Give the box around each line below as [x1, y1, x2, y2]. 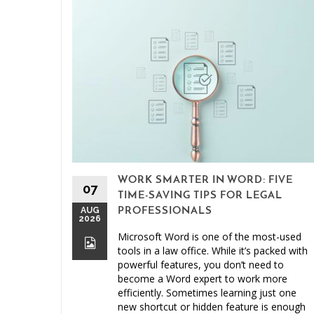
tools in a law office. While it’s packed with [118, 243, 308, 257]
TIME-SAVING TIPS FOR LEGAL [118, 190, 282, 201]
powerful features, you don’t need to [118, 257, 284, 271]
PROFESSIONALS [118, 205, 212, 217]
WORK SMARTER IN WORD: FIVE [118, 175, 293, 186]
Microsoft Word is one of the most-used [118, 229, 301, 243]
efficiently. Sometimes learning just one [118, 285, 296, 299]
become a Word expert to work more [118, 271, 287, 285]
